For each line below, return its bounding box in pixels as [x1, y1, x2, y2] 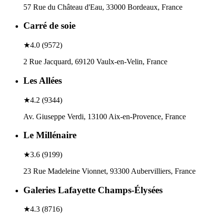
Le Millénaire [23, 130, 76, 141]
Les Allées [23, 75, 62, 86]
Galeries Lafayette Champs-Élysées [23, 184, 163, 195]
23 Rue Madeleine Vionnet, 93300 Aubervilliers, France [23, 166, 196, 175]
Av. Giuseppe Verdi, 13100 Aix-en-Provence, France [23, 112, 186, 121]
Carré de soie [23, 20, 75, 31]
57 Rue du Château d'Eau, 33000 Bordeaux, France [23, 2, 182, 11]
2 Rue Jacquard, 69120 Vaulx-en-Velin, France [23, 57, 167, 66]
